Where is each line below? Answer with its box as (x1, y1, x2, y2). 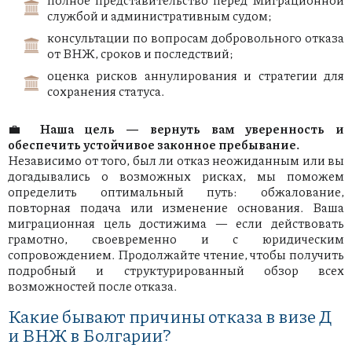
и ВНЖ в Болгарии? (8, 322, 170, 348)
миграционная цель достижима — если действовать (8, 214, 344, 233)
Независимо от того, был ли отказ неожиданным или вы (8, 151, 344, 170)
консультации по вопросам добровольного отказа (47, 28, 344, 47)
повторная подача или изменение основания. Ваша (8, 198, 344, 217)
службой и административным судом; (47, 6, 272, 25)
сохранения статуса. (47, 82, 164, 101)
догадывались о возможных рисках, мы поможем (8, 167, 344, 185)
